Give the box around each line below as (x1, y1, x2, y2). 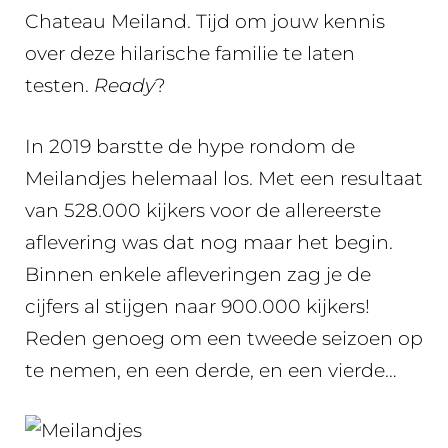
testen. (25, 74, 94, 97)
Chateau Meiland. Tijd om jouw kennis (25, 10, 385, 33)
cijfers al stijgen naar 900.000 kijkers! (25, 294, 370, 318)
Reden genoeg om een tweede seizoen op (25, 326, 423, 350)
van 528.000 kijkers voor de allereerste (25, 198, 381, 222)
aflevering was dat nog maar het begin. (25, 230, 393, 254)
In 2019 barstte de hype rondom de (25, 134, 355, 158)
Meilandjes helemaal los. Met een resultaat (25, 166, 423, 190)
